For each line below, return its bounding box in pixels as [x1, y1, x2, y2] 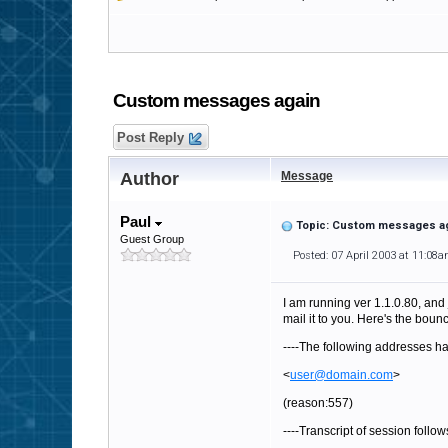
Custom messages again [113, 90, 320, 111]
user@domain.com [290, 368, 393, 382]
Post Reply [113, 130, 188, 145]
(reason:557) [283, 396, 353, 410]
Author [120, 169, 179, 189]
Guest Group [120, 233, 184, 245]
